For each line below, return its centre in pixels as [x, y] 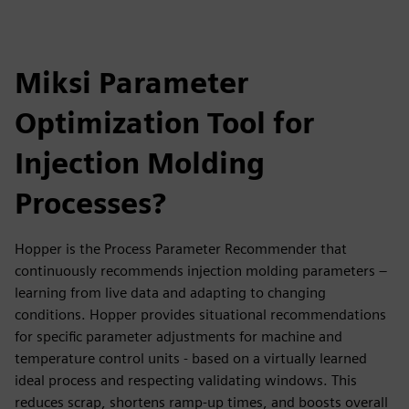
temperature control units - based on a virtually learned [191, 358]
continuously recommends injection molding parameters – [201, 271]
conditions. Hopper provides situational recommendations [200, 315]
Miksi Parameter [131, 83]
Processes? [90, 203]
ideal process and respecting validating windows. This [186, 380]
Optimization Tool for [164, 123]
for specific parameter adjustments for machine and [178, 336]
